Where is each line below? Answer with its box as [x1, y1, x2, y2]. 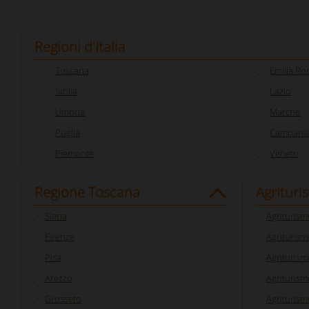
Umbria [55, 106, 85, 118]
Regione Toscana [34, 183, 140, 201]
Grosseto [45, 292, 81, 305]
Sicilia [55, 85, 77, 97]
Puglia [55, 126, 80, 139]
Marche [270, 106, 300, 118]
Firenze [45, 230, 74, 243]
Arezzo [45, 272, 72, 284]
